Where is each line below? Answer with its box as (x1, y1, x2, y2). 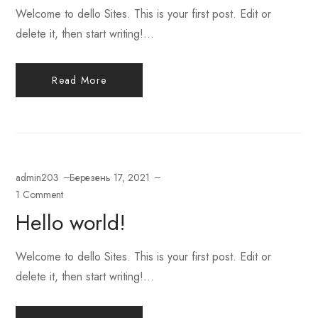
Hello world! (16, 207, 126, 238)
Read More (52, 73, 107, 88)
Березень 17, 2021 (70, 170, 150, 185)
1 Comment (16, 187, 64, 202)
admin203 (16, 170, 60, 185)
